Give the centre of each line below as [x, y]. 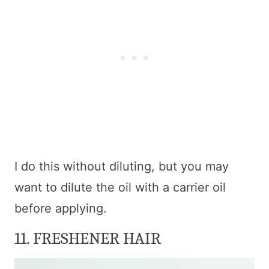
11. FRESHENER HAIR [88, 239]
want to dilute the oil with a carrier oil [120, 188]
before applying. [61, 209]
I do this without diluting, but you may [122, 167]
